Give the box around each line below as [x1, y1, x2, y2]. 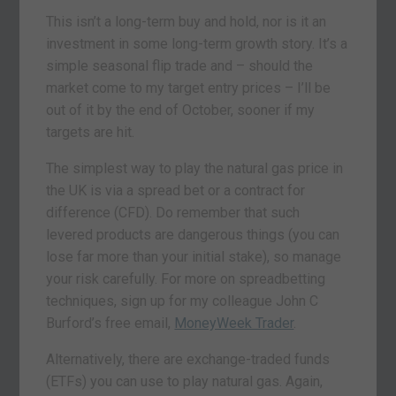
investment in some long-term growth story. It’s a [46, 34, 348, 52]
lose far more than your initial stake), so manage [46, 247, 342, 265]
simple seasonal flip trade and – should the [46, 57, 314, 74]
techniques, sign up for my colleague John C [46, 292, 319, 309]
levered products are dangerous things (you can [46, 225, 340, 243]
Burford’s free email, [46, 314, 175, 331]
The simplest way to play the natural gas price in [46, 159, 344, 177]
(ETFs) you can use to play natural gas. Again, [46, 372, 324, 390]
